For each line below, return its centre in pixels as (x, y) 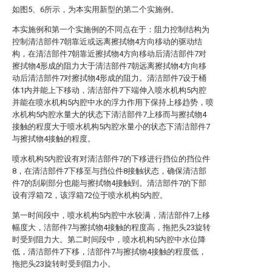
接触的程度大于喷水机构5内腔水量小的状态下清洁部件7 (111, 127)
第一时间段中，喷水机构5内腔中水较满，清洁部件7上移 (111, 215)
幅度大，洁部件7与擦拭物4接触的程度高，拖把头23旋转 (111, 227)
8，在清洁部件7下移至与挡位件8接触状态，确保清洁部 (109, 171)
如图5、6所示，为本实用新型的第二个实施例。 (95, 9)
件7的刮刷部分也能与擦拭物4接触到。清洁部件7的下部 (109, 183)
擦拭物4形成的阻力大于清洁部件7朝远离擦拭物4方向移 (109, 66)
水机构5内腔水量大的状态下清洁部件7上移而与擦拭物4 (109, 114)
